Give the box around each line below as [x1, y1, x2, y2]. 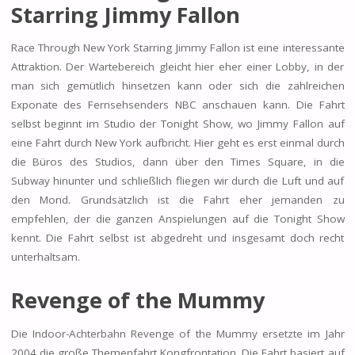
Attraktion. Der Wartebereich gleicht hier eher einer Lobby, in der [10, 59, 345, 74]
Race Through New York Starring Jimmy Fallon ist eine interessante [10, 40, 345, 55]
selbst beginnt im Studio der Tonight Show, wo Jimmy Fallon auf [10, 116, 345, 132]
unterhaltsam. [10, 250, 80, 265]
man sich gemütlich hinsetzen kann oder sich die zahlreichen [10, 78, 345, 94]
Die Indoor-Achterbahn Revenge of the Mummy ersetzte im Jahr [10, 326, 345, 341]
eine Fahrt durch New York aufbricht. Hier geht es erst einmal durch [10, 136, 345, 151]
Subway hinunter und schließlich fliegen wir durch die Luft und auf [10, 174, 345, 189]
